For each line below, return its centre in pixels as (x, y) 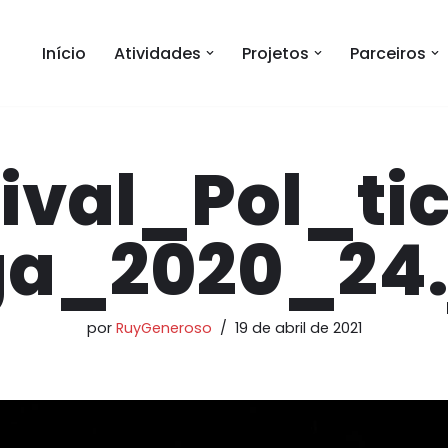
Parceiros (388, 53)
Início (64, 53)
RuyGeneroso (163, 327)
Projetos (275, 53)
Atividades (157, 53)
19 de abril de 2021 (298, 327)
